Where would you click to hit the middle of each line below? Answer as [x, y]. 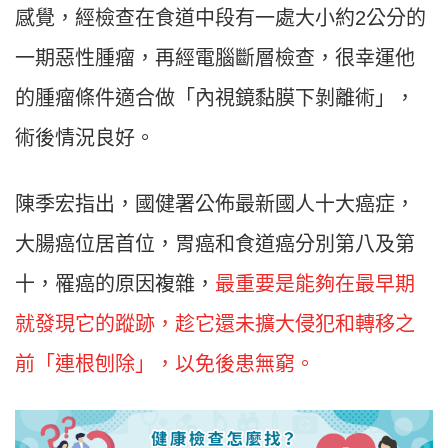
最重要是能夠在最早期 [315, 284]
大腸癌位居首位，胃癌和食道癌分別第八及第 [215, 244]
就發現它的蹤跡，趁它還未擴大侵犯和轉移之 [215, 324]
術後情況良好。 [85, 138]
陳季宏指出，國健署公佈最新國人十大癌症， [215, 204]
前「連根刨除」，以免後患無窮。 [165, 364]
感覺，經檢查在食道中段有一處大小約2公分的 [220, 18]
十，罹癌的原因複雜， [115, 284]
